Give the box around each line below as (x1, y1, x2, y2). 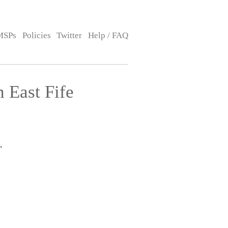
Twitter (56, 31, 82, 40)
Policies (22, 31, 51, 40)
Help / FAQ (88, 31, 128, 40)
